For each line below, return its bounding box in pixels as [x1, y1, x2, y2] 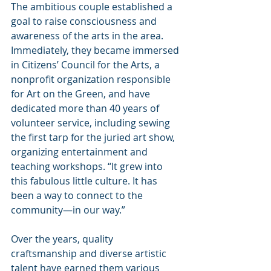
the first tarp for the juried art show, [11, 130, 177, 144]
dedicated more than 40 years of [11, 101, 162, 115]
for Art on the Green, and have [11, 87, 152, 100]
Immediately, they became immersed [11, 43, 181, 57]
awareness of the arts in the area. [11, 28, 166, 42]
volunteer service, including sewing [11, 116, 172, 129]
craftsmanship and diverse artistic [11, 246, 169, 260]
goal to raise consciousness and [11, 14, 159, 28]
